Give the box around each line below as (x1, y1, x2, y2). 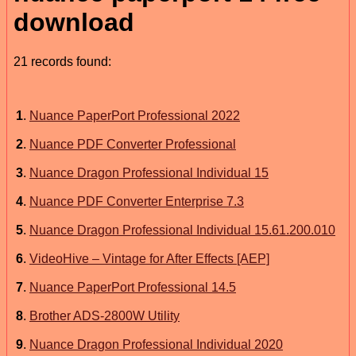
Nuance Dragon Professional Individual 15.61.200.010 (29, 222, 335, 237)
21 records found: (14, 54, 111, 68)
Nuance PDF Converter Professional (29, 137, 236, 151)
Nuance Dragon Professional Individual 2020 (29, 337, 283, 351)
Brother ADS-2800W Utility (29, 308, 180, 323)
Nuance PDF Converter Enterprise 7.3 (29, 194, 244, 208)
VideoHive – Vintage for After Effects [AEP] (29, 251, 269, 265)
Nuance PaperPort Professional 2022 (29, 108, 240, 122)
